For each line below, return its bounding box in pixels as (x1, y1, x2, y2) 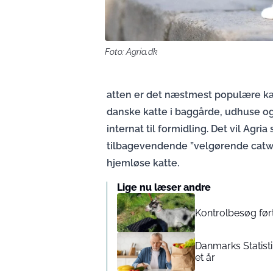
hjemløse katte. (107, 157, 179, 169)
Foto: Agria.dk (105, 47, 158, 57)
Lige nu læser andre (117, 182, 211, 193)
